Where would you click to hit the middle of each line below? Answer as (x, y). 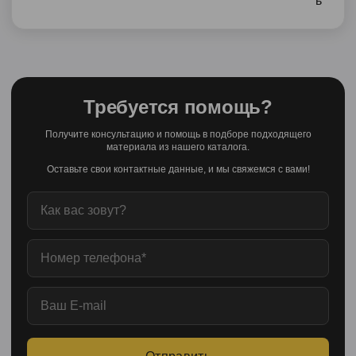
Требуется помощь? (178, 107)
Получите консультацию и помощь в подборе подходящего (178, 134)
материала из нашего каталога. (178, 147)
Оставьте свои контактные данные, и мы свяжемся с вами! (178, 169)
